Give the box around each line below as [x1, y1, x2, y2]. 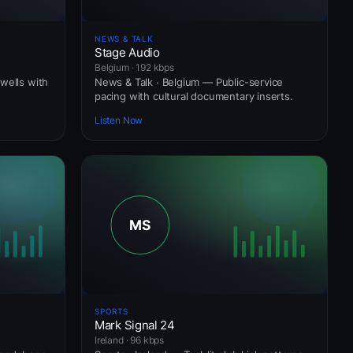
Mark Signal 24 [95, 317, 175, 333]
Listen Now [95, 114, 143, 127]
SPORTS [95, 306, 128, 316]
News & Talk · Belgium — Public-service [95, 75, 284, 88]
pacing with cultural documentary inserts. [95, 89, 293, 102]
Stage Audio [95, 44, 160, 60]
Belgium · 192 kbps [95, 61, 174, 73]
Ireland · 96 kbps [95, 333, 165, 346]
